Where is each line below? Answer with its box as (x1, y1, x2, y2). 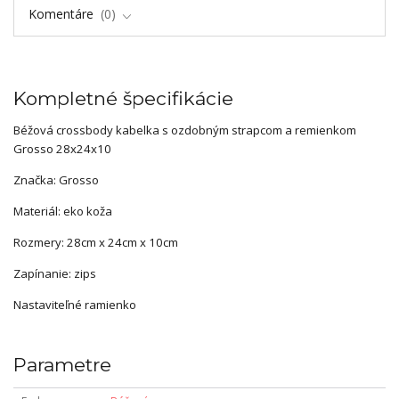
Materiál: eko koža (13, 202, 112, 219)
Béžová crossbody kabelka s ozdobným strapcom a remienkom (13, 121, 356, 138)
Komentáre (28, 4, 97, 22)
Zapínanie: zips (13, 265, 96, 281)
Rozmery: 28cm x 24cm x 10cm (13, 233, 181, 250)
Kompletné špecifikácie (13, 86, 233, 110)
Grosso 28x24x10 (13, 140, 111, 157)
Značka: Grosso (13, 171, 99, 188)
